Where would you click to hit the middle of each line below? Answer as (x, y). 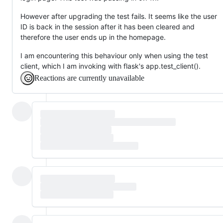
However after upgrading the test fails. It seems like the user (119, 16)
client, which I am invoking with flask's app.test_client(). (111, 66)
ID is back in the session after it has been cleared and (108, 26)
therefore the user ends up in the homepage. (93, 37)
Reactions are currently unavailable (89, 78)
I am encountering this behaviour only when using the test (114, 55)
